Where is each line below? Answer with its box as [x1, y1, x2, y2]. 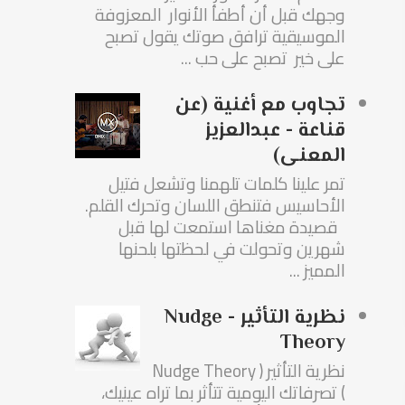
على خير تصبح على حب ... [180, 42, 345, 75]
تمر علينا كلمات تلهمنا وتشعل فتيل [108, 167, 345, 201]
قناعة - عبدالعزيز [204, 115, 345, 146]
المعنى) [272, 140, 345, 172]
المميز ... [288, 254, 345, 287]
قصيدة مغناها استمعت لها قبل [118, 211, 345, 244]
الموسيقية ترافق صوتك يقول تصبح [104, 20, 345, 53]
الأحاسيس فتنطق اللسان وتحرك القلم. [80, 189, 345, 222]
